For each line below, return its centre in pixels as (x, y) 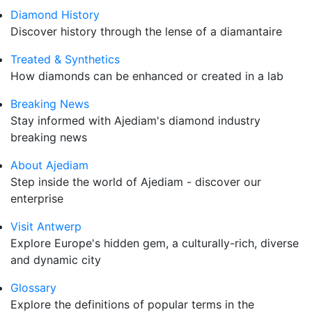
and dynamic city (56, 260)
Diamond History (55, 15)
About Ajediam (49, 165)
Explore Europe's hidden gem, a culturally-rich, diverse (155, 243)
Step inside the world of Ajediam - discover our (136, 182)
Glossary (33, 288)
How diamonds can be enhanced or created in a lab (147, 76)
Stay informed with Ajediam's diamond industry (135, 120)
